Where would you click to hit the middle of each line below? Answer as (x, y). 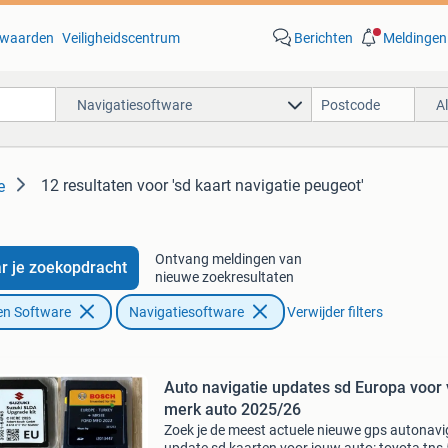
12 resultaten (87, 185)
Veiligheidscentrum (120, 38)
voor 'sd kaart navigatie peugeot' (250, 185)
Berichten (323, 38)
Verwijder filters (334, 312)
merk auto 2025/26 (232, 409)
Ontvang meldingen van (228, 259)
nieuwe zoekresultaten (224, 277)
